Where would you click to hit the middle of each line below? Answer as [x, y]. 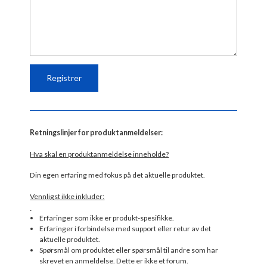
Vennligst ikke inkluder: [67, 196]
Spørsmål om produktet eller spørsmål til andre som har [128, 250]
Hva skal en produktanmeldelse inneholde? [100, 154]
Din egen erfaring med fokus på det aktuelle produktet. [118, 175]
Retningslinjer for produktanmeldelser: [97, 133]
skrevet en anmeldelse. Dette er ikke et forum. [114, 260]
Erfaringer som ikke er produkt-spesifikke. [106, 218]
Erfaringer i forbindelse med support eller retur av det [125, 228]
